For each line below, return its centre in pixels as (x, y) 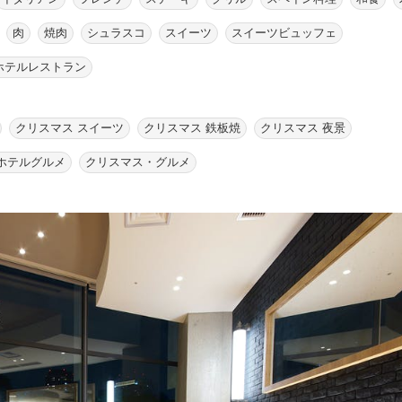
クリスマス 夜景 (303, 128)
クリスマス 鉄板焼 (192, 128)
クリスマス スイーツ (70, 128)
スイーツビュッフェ (284, 33)
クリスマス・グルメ (138, 162)
